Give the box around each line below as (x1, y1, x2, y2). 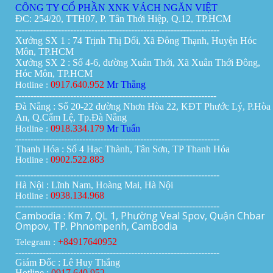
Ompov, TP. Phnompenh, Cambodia (15, 219, 177, 233)
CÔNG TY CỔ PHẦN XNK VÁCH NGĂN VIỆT (15, 2, 220, 13)
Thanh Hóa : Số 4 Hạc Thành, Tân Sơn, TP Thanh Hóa (15, 144, 230, 155)
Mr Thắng (107, 79, 148, 90)
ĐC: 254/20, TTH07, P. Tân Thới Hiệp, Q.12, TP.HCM (15, 13, 231, 24)
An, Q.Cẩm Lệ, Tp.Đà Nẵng (15, 112, 127, 123)
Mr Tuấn (107, 123, 145, 134)
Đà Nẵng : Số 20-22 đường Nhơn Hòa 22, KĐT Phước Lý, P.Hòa (15, 101, 271, 112)
